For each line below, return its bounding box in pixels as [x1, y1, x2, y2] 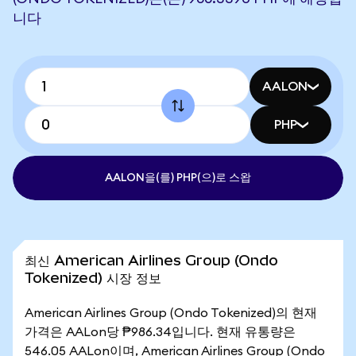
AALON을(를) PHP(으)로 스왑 [105, 172, 251, 184]
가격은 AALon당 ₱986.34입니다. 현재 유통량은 [25, 326, 296, 339]
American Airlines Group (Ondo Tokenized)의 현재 [25, 307, 317, 319]
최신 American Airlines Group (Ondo [25, 252, 278, 269]
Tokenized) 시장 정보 [25, 269, 161, 286]
